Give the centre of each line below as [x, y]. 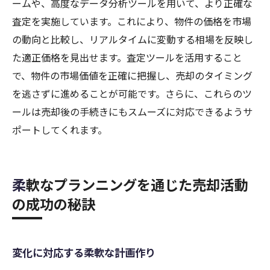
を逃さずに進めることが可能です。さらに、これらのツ [132, 94]
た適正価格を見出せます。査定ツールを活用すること [127, 58]
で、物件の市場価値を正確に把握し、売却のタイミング [132, 76]
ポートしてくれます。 [60, 130]
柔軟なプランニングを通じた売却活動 [19, 185]
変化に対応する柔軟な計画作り [84, 253]
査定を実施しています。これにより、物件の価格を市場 [132, 21]
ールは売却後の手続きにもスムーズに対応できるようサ [132, 112]
